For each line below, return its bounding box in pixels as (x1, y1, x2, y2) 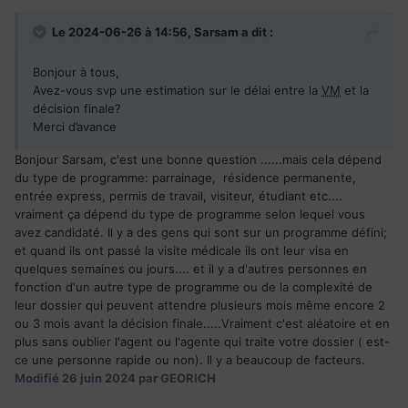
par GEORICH (136, 370, 216, 385)
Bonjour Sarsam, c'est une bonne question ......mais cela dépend (15, 151, 382, 167)
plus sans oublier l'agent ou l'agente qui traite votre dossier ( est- (15, 333, 390, 349)
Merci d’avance (33, 118, 117, 134)
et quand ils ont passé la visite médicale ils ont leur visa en (15, 242, 349, 258)
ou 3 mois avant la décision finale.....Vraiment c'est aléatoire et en (15, 315, 390, 331)
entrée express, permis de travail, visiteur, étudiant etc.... (15, 188, 342, 203)
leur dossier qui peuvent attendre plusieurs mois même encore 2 (15, 297, 385, 312)
